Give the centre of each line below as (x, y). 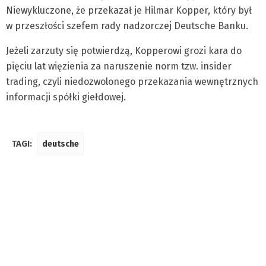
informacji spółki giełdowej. (66, 97)
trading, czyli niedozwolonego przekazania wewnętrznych (132, 82)
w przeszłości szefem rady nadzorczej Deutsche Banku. (127, 26)
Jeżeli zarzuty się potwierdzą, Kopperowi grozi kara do (124, 51)
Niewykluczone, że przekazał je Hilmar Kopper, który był (129, 10)
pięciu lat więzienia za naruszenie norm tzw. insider (119, 66)
